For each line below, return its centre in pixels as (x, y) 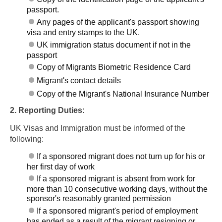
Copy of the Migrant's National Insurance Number (123, 94)
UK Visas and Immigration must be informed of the (98, 128)
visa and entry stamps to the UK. (83, 32)
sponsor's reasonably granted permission (99, 199)
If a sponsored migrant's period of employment (117, 211)
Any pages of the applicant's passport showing (118, 22)
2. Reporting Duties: (47, 111)
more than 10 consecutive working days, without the (117, 189)
